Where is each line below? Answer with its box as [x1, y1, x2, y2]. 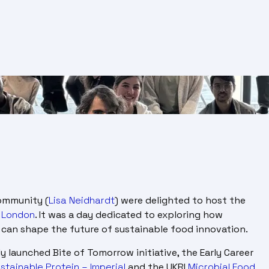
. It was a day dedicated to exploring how [35, 208, 223, 222]
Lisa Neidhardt [49, 194, 115, 207]
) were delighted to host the [115, 194, 246, 207]
